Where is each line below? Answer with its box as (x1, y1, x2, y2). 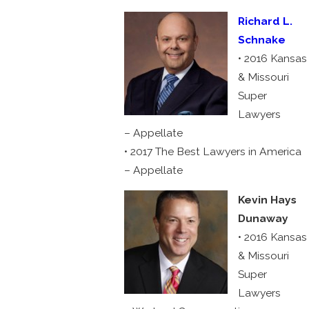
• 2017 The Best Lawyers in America (123, 145, 301, 159)
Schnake (238, 33, 286, 47)
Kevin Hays (238, 192, 297, 206)
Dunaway (238, 211, 289, 225)
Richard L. (238, 14, 293, 28)
